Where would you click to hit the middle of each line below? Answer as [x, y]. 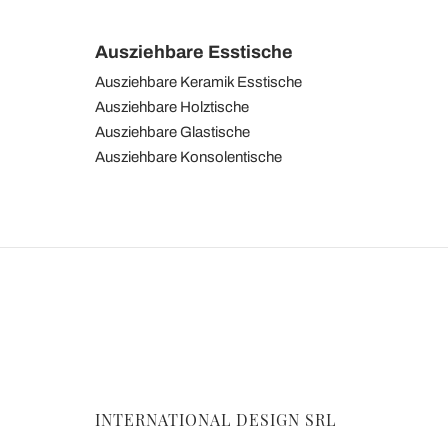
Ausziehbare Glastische [172, 131]
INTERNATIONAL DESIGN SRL [215, 419]
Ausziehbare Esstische [194, 51]
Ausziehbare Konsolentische [188, 156]
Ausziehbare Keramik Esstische [198, 81]
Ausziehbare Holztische [172, 106]
